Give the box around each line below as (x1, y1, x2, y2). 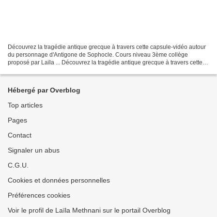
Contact (8, 131, 31, 139)
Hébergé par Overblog (8, 86, 80, 94)
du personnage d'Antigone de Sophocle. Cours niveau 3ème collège (8, 51, 188, 58)
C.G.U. (8, 161, 29, 169)
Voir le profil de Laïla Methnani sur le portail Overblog (8, 206, 170, 214)
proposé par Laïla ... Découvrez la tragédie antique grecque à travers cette (8, 59, 202, 66)
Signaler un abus (8, 146, 60, 154)
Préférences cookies (8, 191, 70, 199)
